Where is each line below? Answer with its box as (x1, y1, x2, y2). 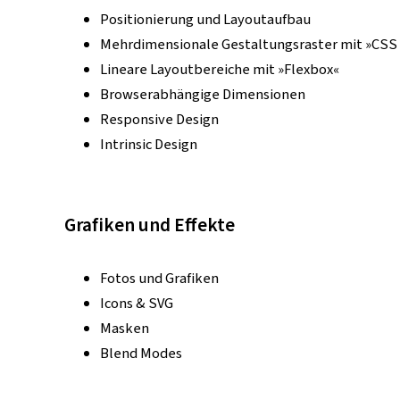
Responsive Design (100, 108, 219, 130)
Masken (100, 318, 149, 340)
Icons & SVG (100, 293, 173, 315)
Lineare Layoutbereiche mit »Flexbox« (100, 58, 339, 80)
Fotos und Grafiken (100, 268, 219, 290)
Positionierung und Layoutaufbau (100, 8, 311, 30)
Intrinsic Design (100, 133, 197, 155)
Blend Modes (100, 343, 182, 365)
